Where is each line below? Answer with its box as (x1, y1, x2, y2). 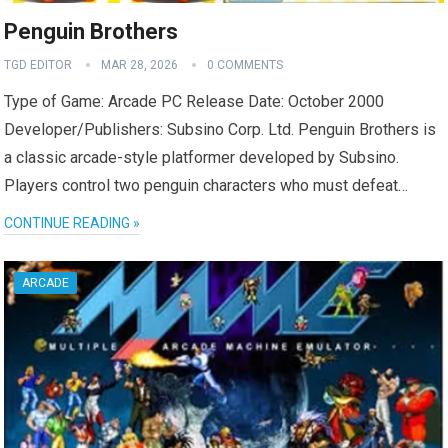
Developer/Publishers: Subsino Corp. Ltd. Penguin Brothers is (4, 119, 437, 139)
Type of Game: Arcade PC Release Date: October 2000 (4, 91, 385, 111)
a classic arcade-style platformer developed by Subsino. (4, 147, 400, 167)
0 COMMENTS (207, 57, 284, 72)
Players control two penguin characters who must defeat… (4, 175, 409, 195)
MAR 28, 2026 (101, 57, 179, 72)
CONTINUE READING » (4, 214, 141, 231)
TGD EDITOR (4, 57, 73, 72)
